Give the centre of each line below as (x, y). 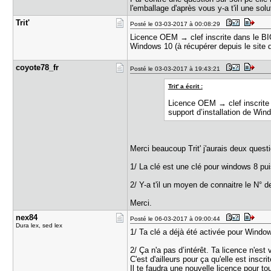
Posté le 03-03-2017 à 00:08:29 (177, 24)
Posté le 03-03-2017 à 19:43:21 (177, 69)
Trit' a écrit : (185, 86)
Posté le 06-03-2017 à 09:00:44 (177, 219)
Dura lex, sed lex (39, 225)
